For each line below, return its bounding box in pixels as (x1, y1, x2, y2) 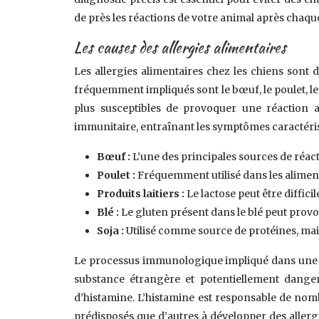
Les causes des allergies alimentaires (74, 36, 287, 58)
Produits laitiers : (97, 187, 187, 200)
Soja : (97, 224, 127, 237)
